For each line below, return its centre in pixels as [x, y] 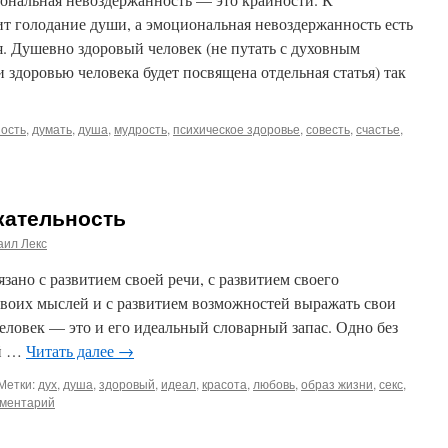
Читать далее [72, 350]
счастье [378, 128]
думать [52, 128]
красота [224, 383]
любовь [274, 383]
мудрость [140, 128]
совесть [328, 128]
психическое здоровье [236, 128]
